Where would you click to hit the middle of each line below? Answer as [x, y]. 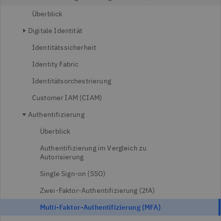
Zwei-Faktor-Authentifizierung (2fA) [98, 190]
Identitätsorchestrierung [72, 81]
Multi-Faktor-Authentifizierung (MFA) [100, 207]
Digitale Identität [55, 31]
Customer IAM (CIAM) [67, 98]
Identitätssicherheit [64, 47]
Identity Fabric [55, 64]
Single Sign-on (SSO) [73, 174]
